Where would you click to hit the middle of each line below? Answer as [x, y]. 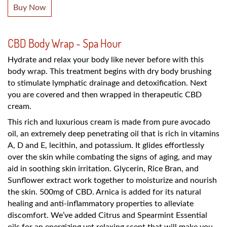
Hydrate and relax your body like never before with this [106, 60]
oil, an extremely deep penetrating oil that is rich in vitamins [113, 134]
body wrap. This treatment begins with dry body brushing [109, 71]
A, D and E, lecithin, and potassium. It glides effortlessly [106, 145]
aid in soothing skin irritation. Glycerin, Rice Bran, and [103, 168]
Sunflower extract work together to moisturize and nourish [112, 180]
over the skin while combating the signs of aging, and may [110, 157]
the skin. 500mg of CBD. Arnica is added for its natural [104, 192]
